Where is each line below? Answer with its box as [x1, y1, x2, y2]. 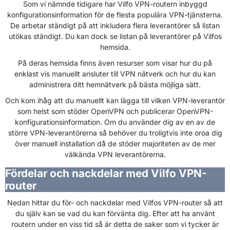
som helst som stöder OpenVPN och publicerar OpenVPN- [17, 107, 213, 116]
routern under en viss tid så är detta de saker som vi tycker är [11, 220, 219, 229]
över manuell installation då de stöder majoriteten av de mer [14, 139, 216, 148]
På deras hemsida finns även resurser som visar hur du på [18, 59, 212, 68]
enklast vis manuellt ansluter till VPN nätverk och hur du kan [14, 69, 216, 79]
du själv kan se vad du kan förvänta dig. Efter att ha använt [15, 209, 215, 218]
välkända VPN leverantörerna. [64, 150, 166, 159]
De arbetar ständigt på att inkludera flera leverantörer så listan [10, 21, 220, 30]
